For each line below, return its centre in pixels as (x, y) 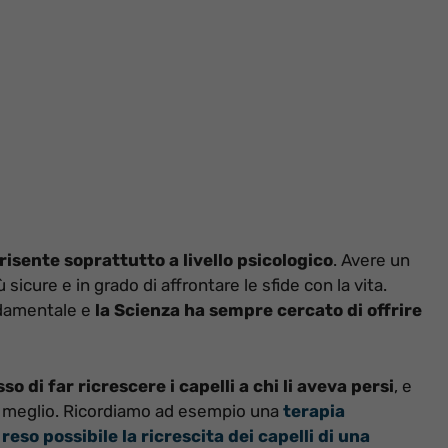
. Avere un (371, 260)
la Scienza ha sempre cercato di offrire (258, 310)
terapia (314, 410)
